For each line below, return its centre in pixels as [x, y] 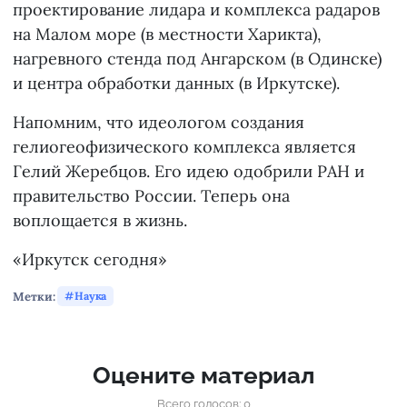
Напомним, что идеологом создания [159, 123]
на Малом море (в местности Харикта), [167, 35]
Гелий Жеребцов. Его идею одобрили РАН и [189, 172]
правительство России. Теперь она [151, 196]
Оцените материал [203, 376]
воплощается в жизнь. [100, 221]
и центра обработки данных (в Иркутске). [176, 84]
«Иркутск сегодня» [90, 260]
